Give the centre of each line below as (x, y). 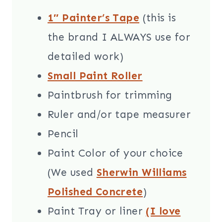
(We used (72, 173)
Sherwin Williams (141, 173)
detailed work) (86, 57)
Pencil (63, 134)
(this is (158, 18)
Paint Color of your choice (115, 153)
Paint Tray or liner (97, 211)
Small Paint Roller (95, 76)
